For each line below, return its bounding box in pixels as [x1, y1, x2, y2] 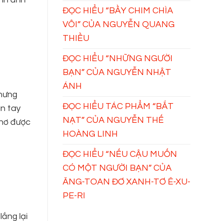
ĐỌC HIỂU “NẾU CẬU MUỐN [63, 149, 177, 159]
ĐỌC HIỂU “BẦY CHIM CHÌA [63, 5, 173, 15]
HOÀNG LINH [63, 129, 118, 139]
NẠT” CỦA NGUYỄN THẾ [63, 115, 164, 125]
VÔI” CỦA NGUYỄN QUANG [63, 19, 175, 29]
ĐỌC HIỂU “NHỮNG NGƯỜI [63, 53, 173, 63]
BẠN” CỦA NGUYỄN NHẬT [63, 67, 171, 77]
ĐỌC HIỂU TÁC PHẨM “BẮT [63, 101, 174, 111]
